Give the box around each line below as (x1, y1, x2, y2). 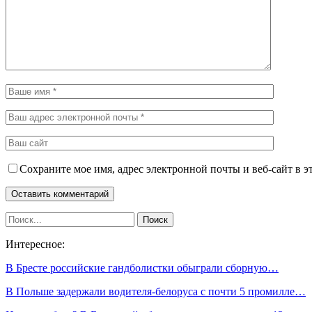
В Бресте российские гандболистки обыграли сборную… (6, 261, 279, 274)
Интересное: (6, 237, 65, 250)
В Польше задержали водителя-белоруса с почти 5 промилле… (6, 285, 306, 297)
